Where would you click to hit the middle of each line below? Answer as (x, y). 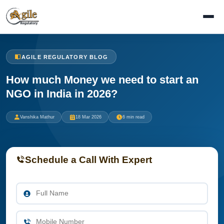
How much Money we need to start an (102, 79)
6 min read (133, 117)
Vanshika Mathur (37, 117)
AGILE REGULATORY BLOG (65, 57)
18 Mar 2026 (88, 117)
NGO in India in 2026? (62, 93)
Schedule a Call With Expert (88, 159)
